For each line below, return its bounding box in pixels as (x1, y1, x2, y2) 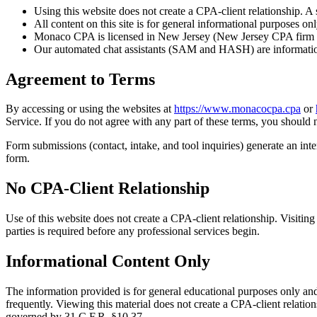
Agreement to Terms (6, 69, 155, 88)
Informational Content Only (6, 252, 210, 271)
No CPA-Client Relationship (6, 179, 209, 198)
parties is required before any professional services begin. (6, 225, 260, 238)
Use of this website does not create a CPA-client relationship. (6, 212, 277, 225)
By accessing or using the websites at (6, 103, 171, 115)
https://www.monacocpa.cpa (174, 103, 301, 115)
